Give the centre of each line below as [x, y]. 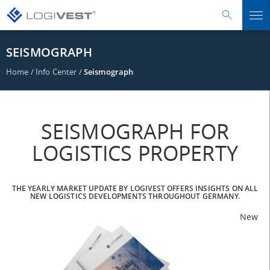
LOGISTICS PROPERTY [135, 153]
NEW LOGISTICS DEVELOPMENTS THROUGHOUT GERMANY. [135, 196]
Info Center [56, 72]
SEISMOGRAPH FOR [135, 131]
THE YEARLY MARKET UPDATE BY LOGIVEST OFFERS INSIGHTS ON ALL [135, 188]
